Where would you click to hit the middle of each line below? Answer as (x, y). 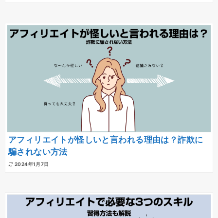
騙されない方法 (38, 152)
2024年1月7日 (32, 164)
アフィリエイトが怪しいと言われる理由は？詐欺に (106, 139)
